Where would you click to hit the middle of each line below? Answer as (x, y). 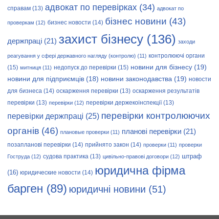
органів (23, 131)
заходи (186, 42)
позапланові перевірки (39, 145)
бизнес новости (69, 23)
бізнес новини (136, 22)
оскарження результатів (166, 91)
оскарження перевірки (87, 91)
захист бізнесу (101, 39)
